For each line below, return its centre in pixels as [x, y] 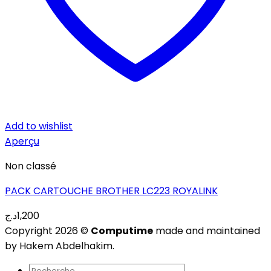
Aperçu [22, 142]
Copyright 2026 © [48, 231]
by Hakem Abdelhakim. [60, 246]
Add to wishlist [39, 126]
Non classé [31, 166]
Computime [122, 231]
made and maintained [207, 231]
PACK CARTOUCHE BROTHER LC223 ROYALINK [111, 191]
